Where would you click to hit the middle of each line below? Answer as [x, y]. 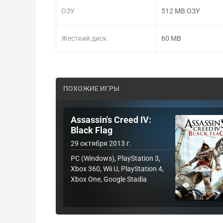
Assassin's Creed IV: [111, 120]
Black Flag [92, 130]
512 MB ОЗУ [181, 11]
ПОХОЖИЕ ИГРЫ [91, 89]
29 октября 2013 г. [101, 143]
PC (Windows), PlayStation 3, [115, 158]
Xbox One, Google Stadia [109, 179]
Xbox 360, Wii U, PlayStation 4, [117, 168]
